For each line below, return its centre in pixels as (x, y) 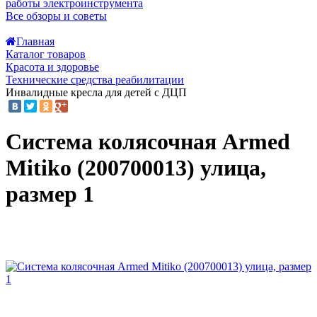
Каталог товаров (46, 54)
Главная (35, 41)
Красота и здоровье (52, 67)
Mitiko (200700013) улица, (136, 167)
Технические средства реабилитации (95, 80)
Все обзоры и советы (56, 16)
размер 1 (50, 194)
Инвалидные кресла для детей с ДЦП (96, 92)
